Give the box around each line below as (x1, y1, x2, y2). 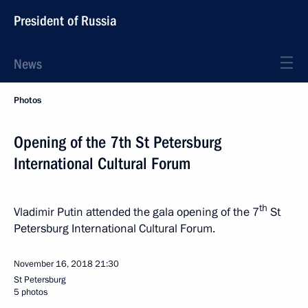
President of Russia (14, 12, 117, 29)
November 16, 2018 (14, 257, 93, 270)
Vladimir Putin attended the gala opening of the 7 (14, 203, 259, 220)
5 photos (14, 285, 47, 298)
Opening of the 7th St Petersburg (14, 133, 221, 152)
